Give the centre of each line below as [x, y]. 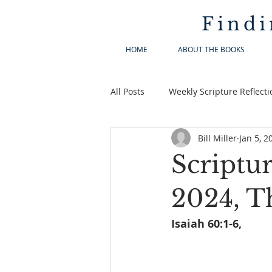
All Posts [127, 91]
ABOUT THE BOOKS [211, 49]
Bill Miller [217, 138]
